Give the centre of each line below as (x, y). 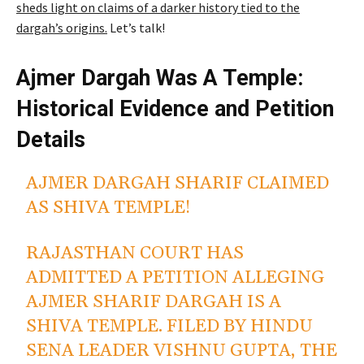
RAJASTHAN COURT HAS (135, 254)
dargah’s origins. (62, 28)
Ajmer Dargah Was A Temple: (160, 78)
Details (51, 140)
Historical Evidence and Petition (175, 109)
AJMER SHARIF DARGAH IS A (154, 303)
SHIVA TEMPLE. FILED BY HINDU (170, 327)
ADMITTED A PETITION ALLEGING (175, 278)
